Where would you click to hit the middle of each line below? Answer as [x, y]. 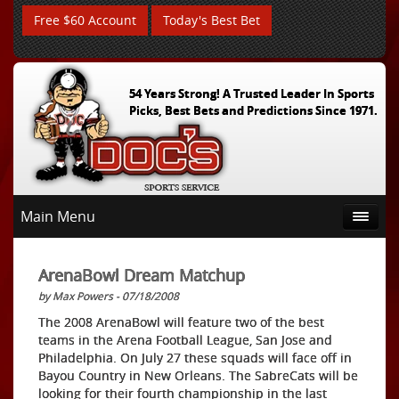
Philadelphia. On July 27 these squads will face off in [195, 358]
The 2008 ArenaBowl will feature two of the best [181, 322]
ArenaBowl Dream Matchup [142, 275]
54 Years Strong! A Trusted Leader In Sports [251, 94]
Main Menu [58, 216]
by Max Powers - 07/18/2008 [109, 296]
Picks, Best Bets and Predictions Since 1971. [253, 110]
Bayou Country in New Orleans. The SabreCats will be [198, 375]
